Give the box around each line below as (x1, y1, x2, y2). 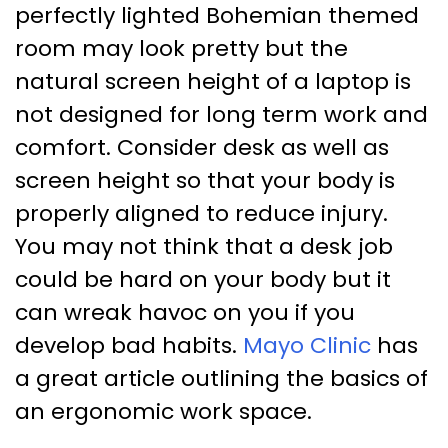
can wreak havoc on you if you (15, 297, 355, 329)
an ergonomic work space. (15, 396, 312, 428)
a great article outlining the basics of (15, 363, 428, 395)
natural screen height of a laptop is (15, 66, 411, 98)
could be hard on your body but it (15, 264, 391, 296)
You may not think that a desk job (15, 231, 393, 263)
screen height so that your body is (15, 165, 395, 197)
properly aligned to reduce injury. (15, 198, 388, 230)
